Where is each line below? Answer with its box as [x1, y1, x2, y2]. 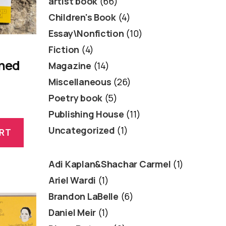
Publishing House [48, 107, 124, 120]
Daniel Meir [48, 206, 96, 218]
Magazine [48, 59, 91, 72]
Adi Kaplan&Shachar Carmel [48, 157, 171, 170]
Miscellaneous [48, 75, 111, 88]
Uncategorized [48, 124, 115, 136]
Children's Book [48, 11, 116, 23]
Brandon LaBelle [48, 190, 119, 202]
